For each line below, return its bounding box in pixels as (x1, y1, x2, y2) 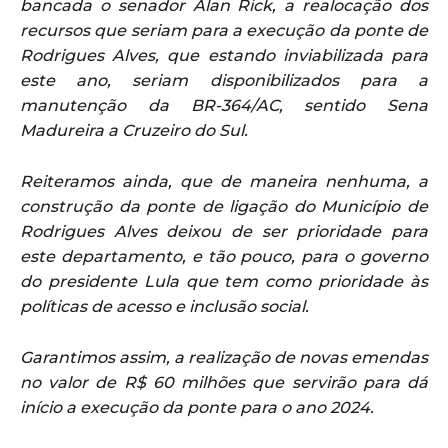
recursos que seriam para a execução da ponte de (20, 20, 428, 40)
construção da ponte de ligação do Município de (20, 196, 428, 216)
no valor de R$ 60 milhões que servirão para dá (20, 372, 428, 392)
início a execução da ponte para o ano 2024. (20, 397, 374, 417)
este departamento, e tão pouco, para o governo (20, 246, 428, 266)
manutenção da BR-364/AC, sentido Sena (20, 95, 428, 115)
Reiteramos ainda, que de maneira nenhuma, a (20, 171, 428, 191)
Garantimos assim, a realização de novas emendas (20, 347, 428, 367)
